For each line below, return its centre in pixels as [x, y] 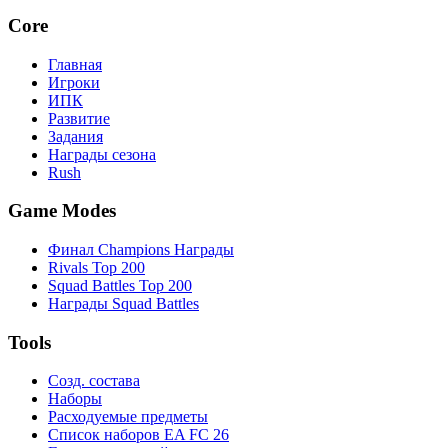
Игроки [74, 82]
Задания [75, 136]
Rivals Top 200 [96, 267]
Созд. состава [94, 381]
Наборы [75, 399]
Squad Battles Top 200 [120, 285]
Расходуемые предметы [128, 417]
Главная [75, 64]
